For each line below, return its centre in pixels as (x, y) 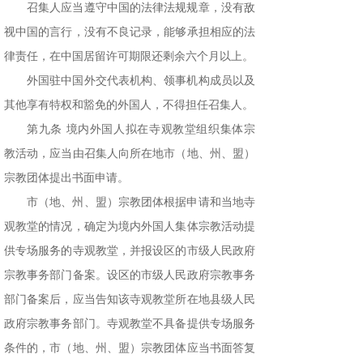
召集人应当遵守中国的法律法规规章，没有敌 (141, 8)
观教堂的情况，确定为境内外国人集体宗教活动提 (130, 227)
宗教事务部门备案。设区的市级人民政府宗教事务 (130, 275)
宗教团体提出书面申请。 (66, 178)
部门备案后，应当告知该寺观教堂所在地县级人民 (130, 300)
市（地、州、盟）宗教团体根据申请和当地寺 (141, 203)
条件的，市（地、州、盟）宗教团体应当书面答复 (130, 348)
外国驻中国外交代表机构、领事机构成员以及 (141, 81)
